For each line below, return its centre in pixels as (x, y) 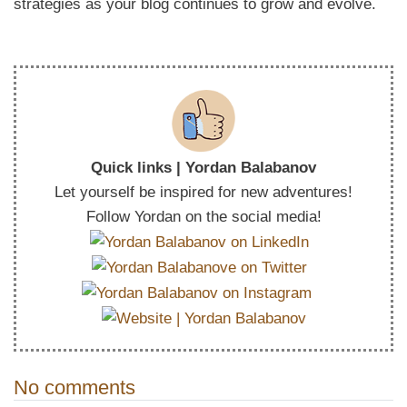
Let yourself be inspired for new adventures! (203, 192)
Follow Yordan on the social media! (203, 216)
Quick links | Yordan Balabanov (203, 167)
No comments (74, 387)
